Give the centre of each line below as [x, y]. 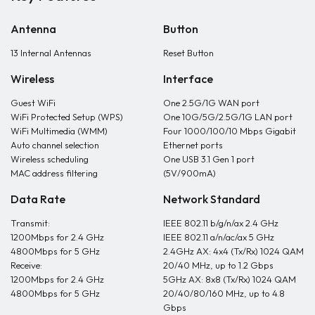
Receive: [26, 265]
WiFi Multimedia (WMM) [59, 131]
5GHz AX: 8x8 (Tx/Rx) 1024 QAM [229, 279]
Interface [188, 79]
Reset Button [188, 53]
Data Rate [38, 199]
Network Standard [211, 199]
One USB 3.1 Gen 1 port [208, 159]
